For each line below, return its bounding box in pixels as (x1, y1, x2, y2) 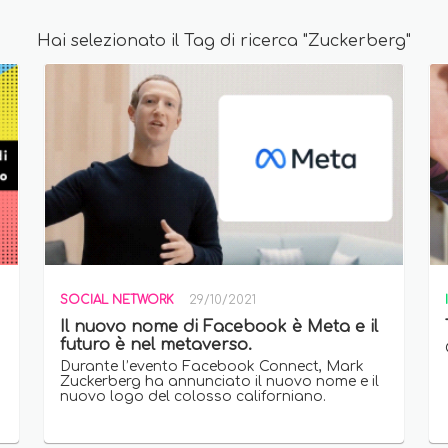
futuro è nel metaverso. (60, 336, 252, 355)
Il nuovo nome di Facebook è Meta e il (60, 318, 378, 337)
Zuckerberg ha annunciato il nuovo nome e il (60, 374, 379, 390)
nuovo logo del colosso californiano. (60, 389, 326, 405)
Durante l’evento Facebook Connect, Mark (60, 359, 364, 375)
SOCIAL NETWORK (60, 293, 174, 308)
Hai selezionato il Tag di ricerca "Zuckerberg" (37, 32, 411, 50)
